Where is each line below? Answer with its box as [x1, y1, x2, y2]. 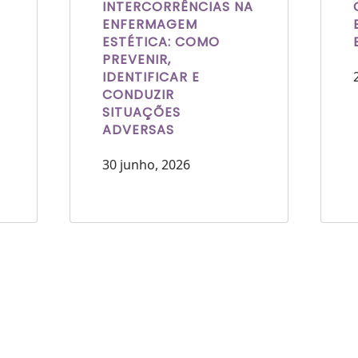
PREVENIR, [102, 50, 172, 69]
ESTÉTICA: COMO [102, 32, 221, 51]
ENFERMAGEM [102, 14, 198, 34]
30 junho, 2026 [102, 155, 191, 173]
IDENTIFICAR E [102, 67, 201, 86]
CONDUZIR [102, 85, 175, 104]
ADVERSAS [102, 120, 175, 139]
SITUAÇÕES [102, 102, 181, 121]
